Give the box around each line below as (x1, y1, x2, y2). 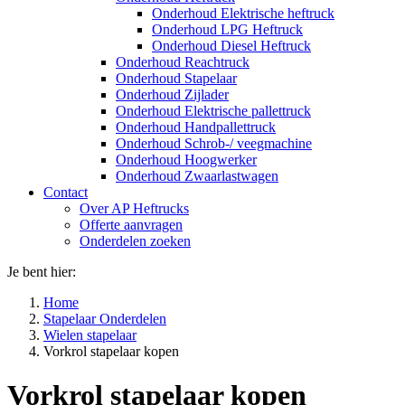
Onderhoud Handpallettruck (116, 119, 276, 135)
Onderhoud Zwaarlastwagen (116, 168, 278, 184)
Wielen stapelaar (43, 327, 137, 343)
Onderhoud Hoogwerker (116, 152, 257, 167)
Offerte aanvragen (80, 217, 183, 232)
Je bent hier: (7, 264, 76, 279)
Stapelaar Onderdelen (43, 311, 166, 326)
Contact (43, 184, 88, 200)
